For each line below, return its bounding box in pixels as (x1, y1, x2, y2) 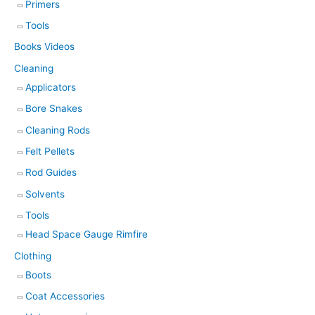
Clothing (14, 250, 51, 262)
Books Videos (14, 41, 75, 53)
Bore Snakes (25, 103, 82, 115)
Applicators (25, 81, 76, 93)
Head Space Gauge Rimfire (25, 229, 148, 240)
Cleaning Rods (25, 124, 90, 136)
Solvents (25, 188, 65, 200)
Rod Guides (25, 167, 77, 179)
